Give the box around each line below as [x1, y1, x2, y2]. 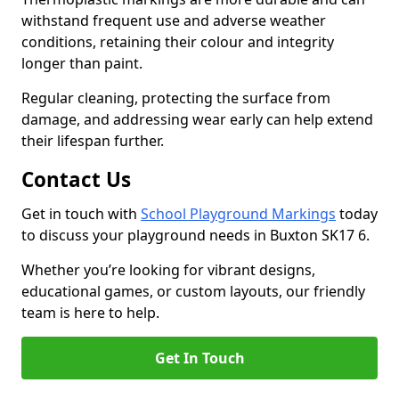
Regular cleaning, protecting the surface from [21, 88, 330, 108]
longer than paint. [21, 53, 146, 73]
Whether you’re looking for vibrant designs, [21, 260, 315, 280]
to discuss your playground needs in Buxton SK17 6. [21, 225, 370, 245]
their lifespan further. [21, 131, 164, 151]
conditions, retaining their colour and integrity [21, 32, 334, 52]
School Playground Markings [141, 204, 336, 224]
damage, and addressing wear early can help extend [21, 110, 373, 129]
